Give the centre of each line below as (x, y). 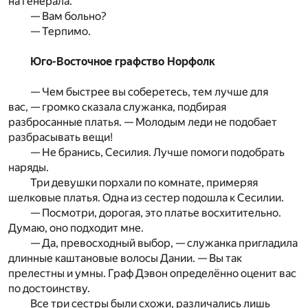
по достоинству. (49, 289)
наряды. (29, 168)
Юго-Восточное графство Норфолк (123, 62)
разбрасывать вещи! (60, 137)
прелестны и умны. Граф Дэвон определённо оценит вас (152, 274)
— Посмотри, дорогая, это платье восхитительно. (156, 213)
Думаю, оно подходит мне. (76, 228)
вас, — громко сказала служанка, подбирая (117, 107)
